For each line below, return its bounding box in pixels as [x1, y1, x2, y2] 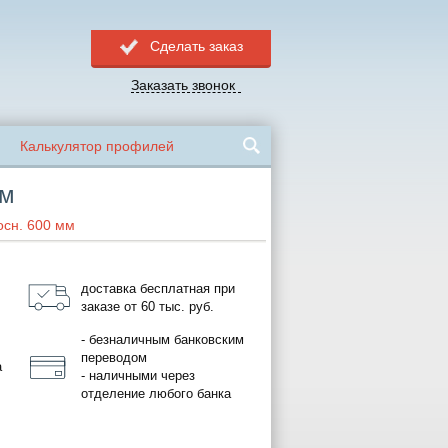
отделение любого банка [81, 386, 231, 402]
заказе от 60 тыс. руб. [81, 298, 214, 314]
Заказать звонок [131, 77, 235, 93]
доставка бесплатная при [81, 280, 235, 296]
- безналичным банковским [81, 332, 244, 348]
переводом [81, 350, 147, 366]
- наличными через [81, 368, 195, 384]
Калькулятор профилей [20, 138, 174, 154]
